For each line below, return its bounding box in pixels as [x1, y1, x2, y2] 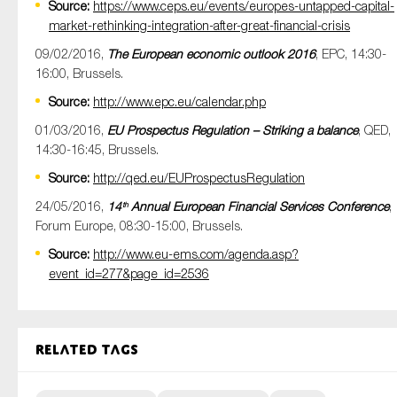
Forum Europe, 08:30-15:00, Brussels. [35, 218, 243, 233]
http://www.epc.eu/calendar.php [93, 94, 266, 109]
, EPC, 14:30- [315, 46, 386, 61]
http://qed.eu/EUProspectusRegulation [93, 170, 305, 185]
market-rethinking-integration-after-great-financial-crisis [49, 18, 350, 33]
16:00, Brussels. [35, 66, 123, 81]
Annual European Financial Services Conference [128, 198, 389, 214]
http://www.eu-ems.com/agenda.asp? [93, 246, 299, 261]
